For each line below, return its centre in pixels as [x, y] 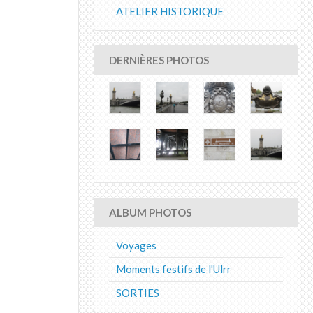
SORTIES [138, 293]
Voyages [136, 246]
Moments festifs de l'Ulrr [174, 269]
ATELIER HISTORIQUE [170, 11]
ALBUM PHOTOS [150, 213]
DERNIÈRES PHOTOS [159, 60]
